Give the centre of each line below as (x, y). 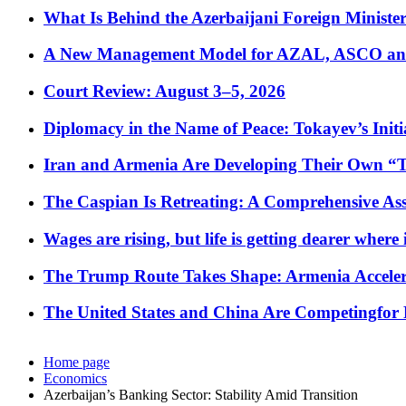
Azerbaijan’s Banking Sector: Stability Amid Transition (201, 395)
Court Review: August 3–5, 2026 (164, 91)
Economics (75, 379)
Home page (77, 362)
